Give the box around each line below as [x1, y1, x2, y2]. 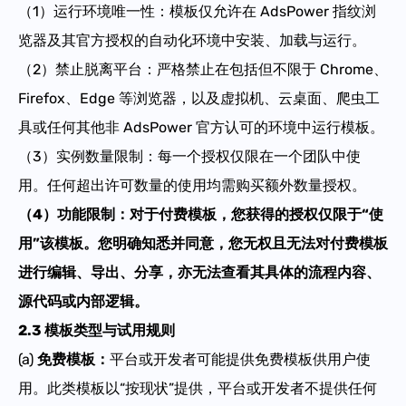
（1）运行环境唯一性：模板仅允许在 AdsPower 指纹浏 [18, 2, 376, 20]
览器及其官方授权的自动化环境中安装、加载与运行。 [18, 31, 366, 49]
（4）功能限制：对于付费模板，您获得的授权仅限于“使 [18, 205, 383, 223]
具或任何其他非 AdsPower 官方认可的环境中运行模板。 [18, 118, 384, 136]
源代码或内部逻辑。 [18, 292, 149, 310]
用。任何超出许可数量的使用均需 [18, 176, 236, 194]
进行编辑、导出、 [18, 263, 134, 281]
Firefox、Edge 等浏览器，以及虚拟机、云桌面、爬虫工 [18, 89, 380, 107]
